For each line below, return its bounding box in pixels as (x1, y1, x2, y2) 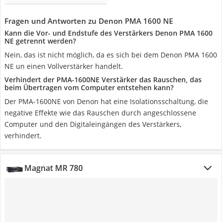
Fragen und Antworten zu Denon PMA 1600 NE (4, 16, 173, 26)
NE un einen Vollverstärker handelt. (4, 61, 123, 71)
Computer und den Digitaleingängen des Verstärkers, (4, 119, 181, 129)
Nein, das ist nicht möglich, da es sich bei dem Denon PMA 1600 (4, 50, 217, 59)
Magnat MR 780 (24, 163, 83, 173)
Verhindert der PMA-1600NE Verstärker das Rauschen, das (4, 75, 202, 84)
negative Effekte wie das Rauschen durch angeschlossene (4, 108, 196, 117)
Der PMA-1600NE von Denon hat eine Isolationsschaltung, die (4, 97, 208, 106)
